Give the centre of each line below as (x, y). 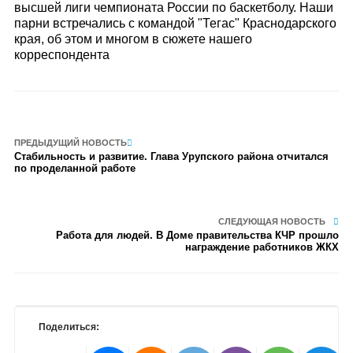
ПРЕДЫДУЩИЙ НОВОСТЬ (70, 143)
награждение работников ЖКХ (262, 247)
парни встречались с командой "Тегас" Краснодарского (175, 23)
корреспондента (61, 55)
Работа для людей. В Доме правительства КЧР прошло (198, 235)
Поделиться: (69, 327)
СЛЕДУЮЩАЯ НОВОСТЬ (272, 221)
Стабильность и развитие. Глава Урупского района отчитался (171, 156)
